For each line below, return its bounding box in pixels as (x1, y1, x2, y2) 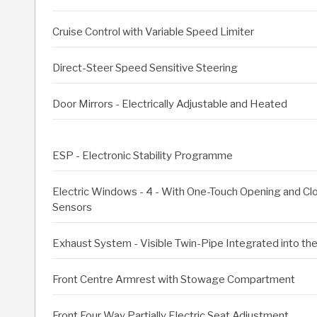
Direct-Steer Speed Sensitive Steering (52, 62, 238, 75)
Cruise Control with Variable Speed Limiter (52, 25, 254, 39)
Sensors (52, 201, 92, 214)
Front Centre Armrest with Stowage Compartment (52, 273, 295, 287)
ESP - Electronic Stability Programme (52, 149, 233, 163)
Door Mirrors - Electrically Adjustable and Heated (52, 98, 287, 111)
